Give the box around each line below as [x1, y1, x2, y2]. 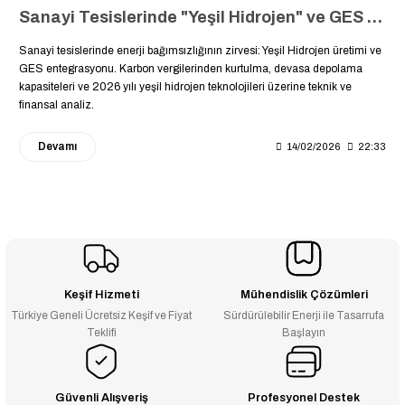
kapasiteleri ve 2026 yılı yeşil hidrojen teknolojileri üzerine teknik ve [19, 80, 352, 93]
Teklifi [86, 326, 117, 338]
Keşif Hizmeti [63, 287, 139, 301]
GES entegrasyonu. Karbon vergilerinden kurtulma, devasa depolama [19, 61, 363, 75]
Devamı [38, 140, 77, 152]
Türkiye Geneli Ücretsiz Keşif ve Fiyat [11, 309, 192, 321]
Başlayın [282, 326, 325, 338]
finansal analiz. [19, 98, 94, 111]
